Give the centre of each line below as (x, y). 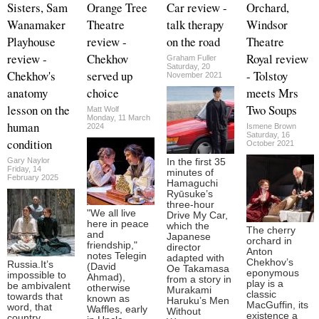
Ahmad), (106, 277)
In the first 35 (196, 162)
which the (188, 226)
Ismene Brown (271, 126)
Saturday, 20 (188, 66)
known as (108, 298)
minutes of (190, 172)
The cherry (271, 230)
